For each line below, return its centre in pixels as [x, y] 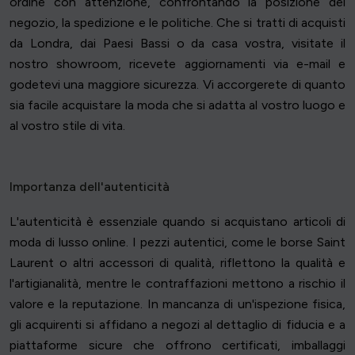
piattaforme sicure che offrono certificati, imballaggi [177, 345]
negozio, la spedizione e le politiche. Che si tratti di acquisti [177, 23]
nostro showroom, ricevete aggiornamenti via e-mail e [177, 64]
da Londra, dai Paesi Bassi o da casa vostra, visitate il [177, 44]
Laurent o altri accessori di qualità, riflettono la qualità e [177, 263]
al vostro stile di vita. [67, 126]
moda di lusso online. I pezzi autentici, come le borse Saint [177, 242]
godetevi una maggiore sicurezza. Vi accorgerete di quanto [177, 85]
